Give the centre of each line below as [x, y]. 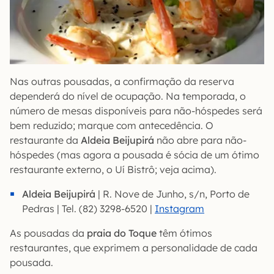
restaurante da [45, 140]
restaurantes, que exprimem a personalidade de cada [134, 247]
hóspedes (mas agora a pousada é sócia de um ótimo [135, 154]
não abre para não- [200, 140]
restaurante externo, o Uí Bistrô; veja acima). [113, 169]
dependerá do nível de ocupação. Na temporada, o [128, 96]
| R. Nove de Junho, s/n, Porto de [172, 194]
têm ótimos [184, 233]
